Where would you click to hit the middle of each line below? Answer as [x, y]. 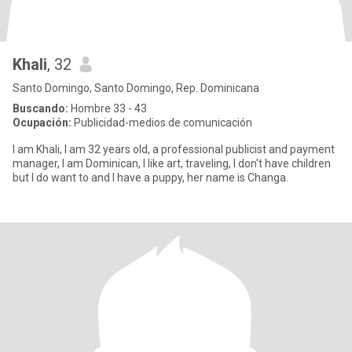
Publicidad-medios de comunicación [162, 123]
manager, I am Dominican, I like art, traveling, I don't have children [172, 163]
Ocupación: [42, 123]
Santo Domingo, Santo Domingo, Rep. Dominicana [136, 88]
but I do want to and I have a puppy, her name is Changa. [150, 178]
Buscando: [40, 108]
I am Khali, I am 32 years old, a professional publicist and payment [174, 149]
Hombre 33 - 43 [108, 108]
